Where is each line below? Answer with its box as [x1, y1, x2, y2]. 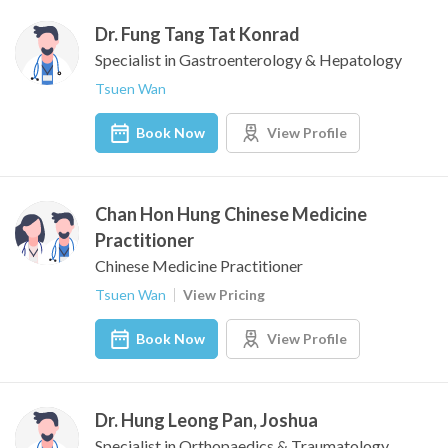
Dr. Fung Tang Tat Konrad [95, 23, 300, 45]
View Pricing [183, 286, 265, 303]
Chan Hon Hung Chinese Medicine [95, 203, 367, 225]
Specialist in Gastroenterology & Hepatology [95, 50, 402, 69]
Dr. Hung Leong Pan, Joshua [95, 409, 318, 431]
